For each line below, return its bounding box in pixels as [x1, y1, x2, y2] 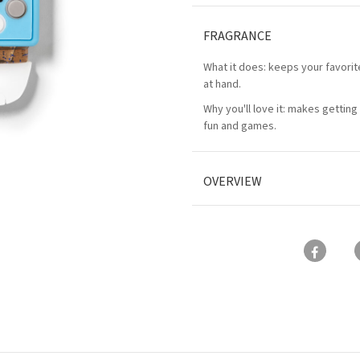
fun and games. [203, 118, 276, 134]
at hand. [203, 76, 241, 92]
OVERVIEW [203, 173, 262, 190]
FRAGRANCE [203, 27, 272, 45]
